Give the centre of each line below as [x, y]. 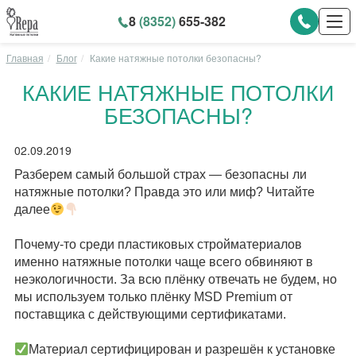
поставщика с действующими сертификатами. [150, 314]
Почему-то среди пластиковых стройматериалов [158, 244]
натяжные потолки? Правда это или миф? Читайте [164, 192]
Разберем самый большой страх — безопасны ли [160, 174]
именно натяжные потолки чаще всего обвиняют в [163, 262]
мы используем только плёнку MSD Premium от [153, 297]
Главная [25, 58]
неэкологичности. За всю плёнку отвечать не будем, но [175, 279]
